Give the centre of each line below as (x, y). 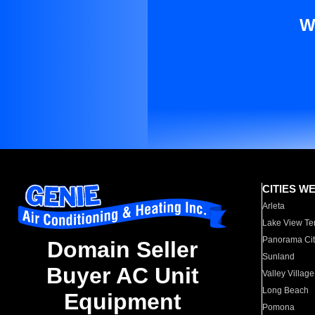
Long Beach (286, 290)
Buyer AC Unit (122, 276)
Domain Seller (122, 250)
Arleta (274, 206)
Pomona (279, 307)
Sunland (279, 257)
